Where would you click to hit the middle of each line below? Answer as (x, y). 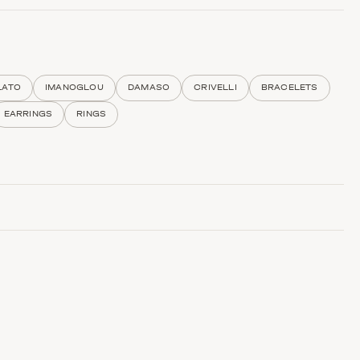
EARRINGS (28, 114)
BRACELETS (289, 87)
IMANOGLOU (74, 87)
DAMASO (149, 87)
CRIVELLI (215, 87)
